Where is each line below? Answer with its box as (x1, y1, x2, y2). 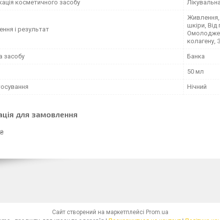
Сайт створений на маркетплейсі (52, 208, 146, 216)
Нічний (187, 82, 207, 90)
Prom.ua (145, 208, 168, 216)
